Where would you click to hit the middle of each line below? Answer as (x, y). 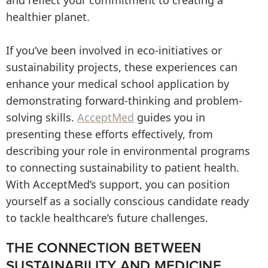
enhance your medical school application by (118, 84)
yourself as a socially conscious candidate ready (127, 201)
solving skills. (42, 117)
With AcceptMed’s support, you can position (118, 184)
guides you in (170, 117)
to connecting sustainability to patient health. (123, 167)
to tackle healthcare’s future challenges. (107, 218)
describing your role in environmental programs (128, 151)
